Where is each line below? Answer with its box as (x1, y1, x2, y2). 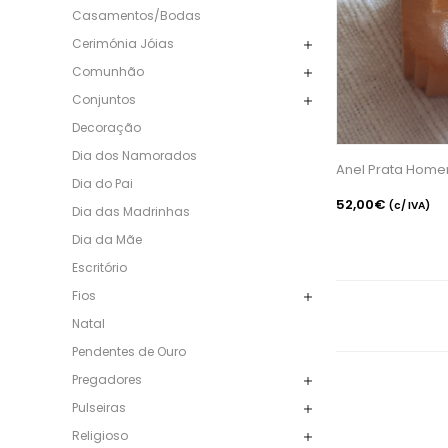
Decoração (72, 118, 141, 136)
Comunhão (72, 62, 144, 80)
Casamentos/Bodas (72, 6, 201, 24)
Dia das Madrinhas (72, 202, 190, 220)
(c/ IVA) (389, 197, 430, 213)
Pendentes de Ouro (72, 342, 186, 360)
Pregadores (72, 370, 142, 388)
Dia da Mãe (72, 230, 142, 248)
